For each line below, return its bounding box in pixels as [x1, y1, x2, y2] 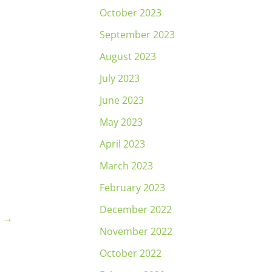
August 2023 [100, 49, 156, 63]
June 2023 [100, 93, 144, 107]
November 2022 [100, 224, 172, 238]
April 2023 [100, 137, 145, 151]
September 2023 [100, 27, 175, 41]
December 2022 [100, 202, 172, 216]
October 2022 [100, 246, 161, 260]
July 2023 [100, 71, 140, 85]
